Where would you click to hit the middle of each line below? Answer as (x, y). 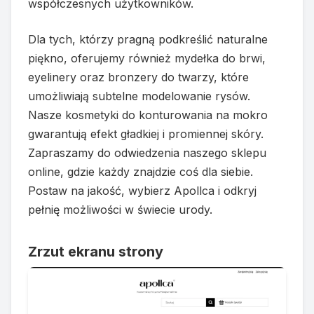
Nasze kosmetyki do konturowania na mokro (148, 115)
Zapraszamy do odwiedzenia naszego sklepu (147, 152)
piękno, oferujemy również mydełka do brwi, (147, 58)
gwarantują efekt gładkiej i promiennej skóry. (146, 134)
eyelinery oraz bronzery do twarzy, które (138, 77)
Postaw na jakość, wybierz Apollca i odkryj (142, 190)
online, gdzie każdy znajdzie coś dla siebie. (141, 171)
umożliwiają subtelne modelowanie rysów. (139, 96)
